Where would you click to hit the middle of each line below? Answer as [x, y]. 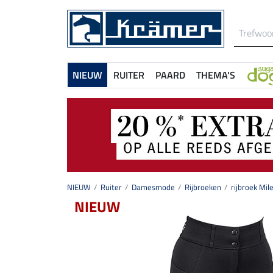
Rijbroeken [203, 187]
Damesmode [153, 187]
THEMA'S [216, 75]
